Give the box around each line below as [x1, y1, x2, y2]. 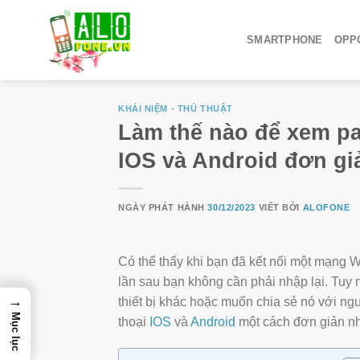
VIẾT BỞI [256, 202, 303, 212]
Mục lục [10, 312, 22, 352]
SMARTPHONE [247, 34, 323, 46]
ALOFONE [302, 202, 350, 212]
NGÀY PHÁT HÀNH [118, 202, 208, 212]
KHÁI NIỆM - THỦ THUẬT [118, 104, 233, 113]
